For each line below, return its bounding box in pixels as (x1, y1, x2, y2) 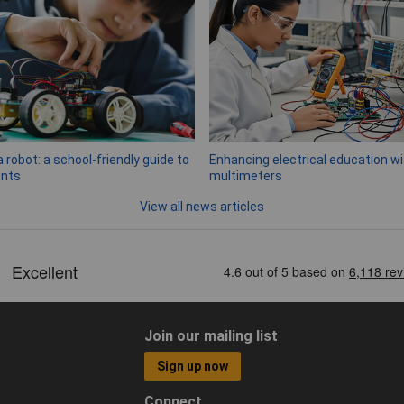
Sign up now (157, 359, 229, 374)
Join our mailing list (143, 326, 278, 344)
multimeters (209, 169, 282, 184)
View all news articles (140, 199, 264, 215)
